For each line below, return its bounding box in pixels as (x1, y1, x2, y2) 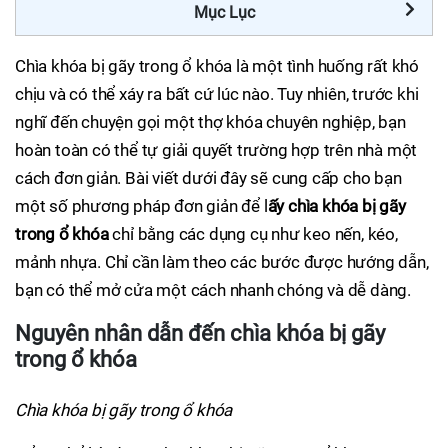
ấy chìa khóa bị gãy (267, 196, 406, 216)
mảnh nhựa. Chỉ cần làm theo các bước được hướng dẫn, (15, 252, 429, 272)
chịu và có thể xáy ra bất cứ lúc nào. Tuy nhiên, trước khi (15, 84, 419, 104)
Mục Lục (193, 3, 255, 22)
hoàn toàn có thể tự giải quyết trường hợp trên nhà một (15, 140, 418, 160)
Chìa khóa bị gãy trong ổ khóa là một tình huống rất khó (15, 56, 419, 76)
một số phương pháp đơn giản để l (15, 196, 268, 216)
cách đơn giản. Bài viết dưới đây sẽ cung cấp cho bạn (15, 168, 402, 188)
